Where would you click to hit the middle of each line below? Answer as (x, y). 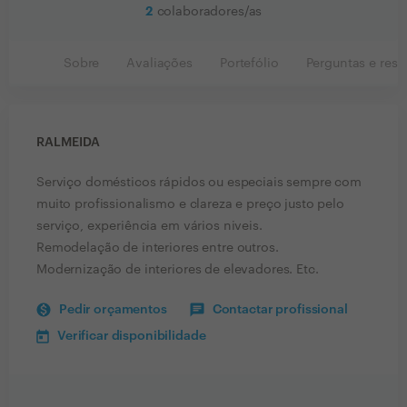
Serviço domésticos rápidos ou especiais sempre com (199, 183)
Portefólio (249, 64)
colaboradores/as (209, 12)
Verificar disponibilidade (132, 336)
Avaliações (159, 64)
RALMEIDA (68, 143)
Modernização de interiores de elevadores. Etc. (178, 270)
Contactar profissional (280, 310)
